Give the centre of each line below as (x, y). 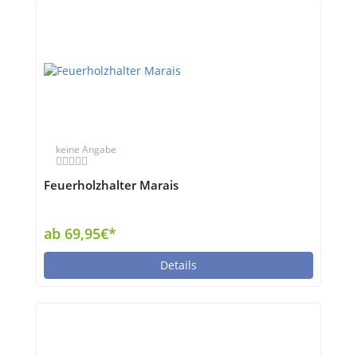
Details (178, 265)
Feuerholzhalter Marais (111, 185)
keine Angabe (86, 149)
